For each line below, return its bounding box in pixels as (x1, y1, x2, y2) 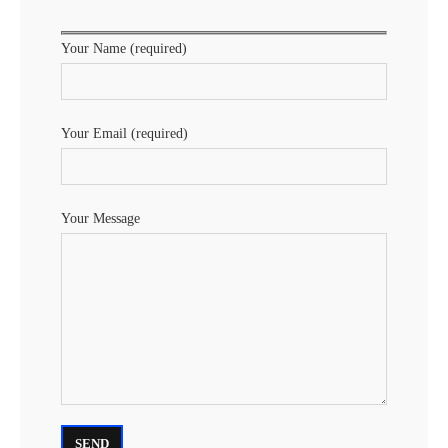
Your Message (60, 210, 140, 226)
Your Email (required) (60, 125, 188, 141)
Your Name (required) (60, 40, 187, 56)
